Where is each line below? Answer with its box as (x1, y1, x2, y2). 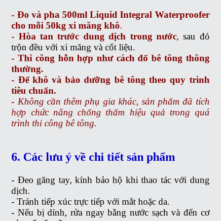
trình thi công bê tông (11, 117, 95, 128)
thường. (11, 63, 44, 74)
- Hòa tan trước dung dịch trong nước (11, 31, 177, 41)
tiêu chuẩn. (11, 85, 57, 96)
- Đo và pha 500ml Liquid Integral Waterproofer (11, 9, 210, 20)
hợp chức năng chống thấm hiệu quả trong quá (11, 107, 210, 117)
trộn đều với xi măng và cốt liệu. (11, 41, 136, 52)
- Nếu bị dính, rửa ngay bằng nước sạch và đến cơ (11, 207, 210, 218)
